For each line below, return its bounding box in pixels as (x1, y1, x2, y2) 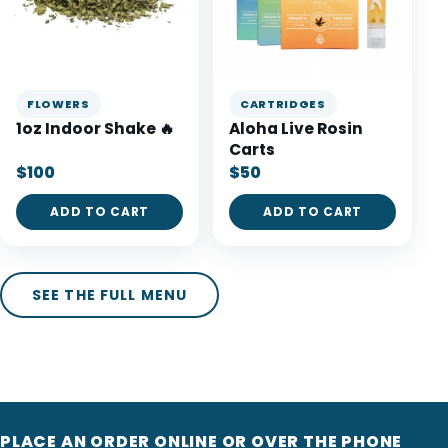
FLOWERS (27, 96, 90, 113)
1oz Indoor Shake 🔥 (16, 118, 175, 140)
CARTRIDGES (240, 96, 326, 113)
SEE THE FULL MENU (32, 285, 188, 306)
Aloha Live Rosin (229, 118, 364, 140)
